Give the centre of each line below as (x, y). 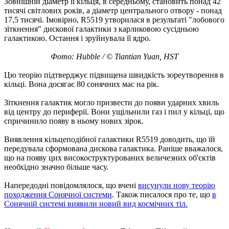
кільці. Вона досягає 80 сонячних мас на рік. (82, 84)
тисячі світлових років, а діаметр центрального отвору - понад (113, 10)
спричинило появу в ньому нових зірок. (74, 121)
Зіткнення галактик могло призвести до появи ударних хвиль (111, 102)
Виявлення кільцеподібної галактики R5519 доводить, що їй (110, 139)
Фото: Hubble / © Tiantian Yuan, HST (114, 56)
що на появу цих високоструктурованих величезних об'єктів (110, 157)
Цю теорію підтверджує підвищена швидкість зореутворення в (114, 75)
